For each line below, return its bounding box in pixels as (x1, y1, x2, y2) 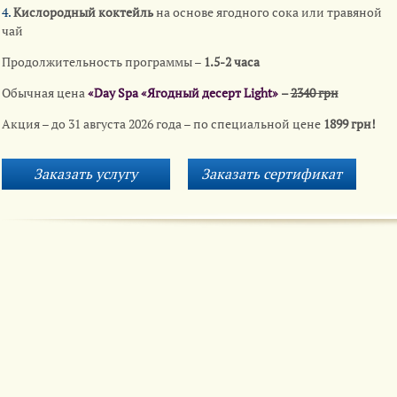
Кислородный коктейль (12, 3, 153, 20)
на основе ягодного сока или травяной (152, 3, 382, 20)
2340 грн (290, 83, 339, 101)
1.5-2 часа (203, 52, 260, 70)
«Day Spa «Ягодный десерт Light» (87, 83, 278, 101)
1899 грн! (323, 114, 376, 132)
